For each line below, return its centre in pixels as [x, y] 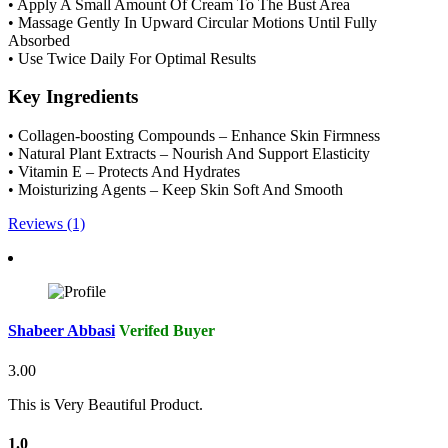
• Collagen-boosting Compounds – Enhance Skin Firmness [194, 136]
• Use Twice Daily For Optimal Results [132, 58]
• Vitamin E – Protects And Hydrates [124, 172]
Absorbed [39, 40]
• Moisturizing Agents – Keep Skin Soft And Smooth [175, 190]
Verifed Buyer [167, 331]
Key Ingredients [73, 97]
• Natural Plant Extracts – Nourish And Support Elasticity [189, 154]
